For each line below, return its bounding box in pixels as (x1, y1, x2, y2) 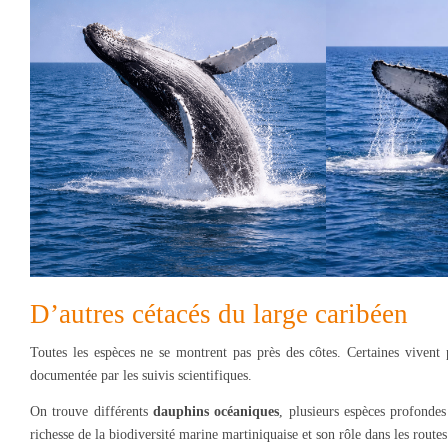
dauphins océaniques (152, 403, 280, 419)
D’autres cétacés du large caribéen (30, 299, 408, 330)
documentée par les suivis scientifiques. (30, 368, 252, 384)
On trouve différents (30, 403, 153, 419)
